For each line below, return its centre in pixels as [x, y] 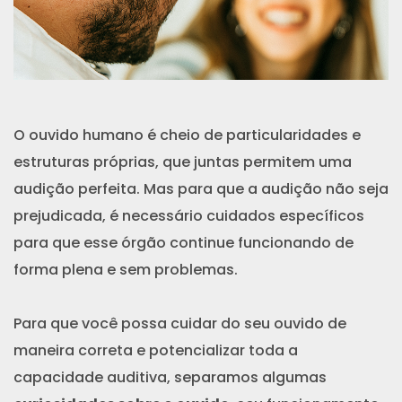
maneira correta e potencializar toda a [156, 350]
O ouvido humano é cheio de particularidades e [187, 135]
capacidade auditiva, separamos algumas [170, 377]
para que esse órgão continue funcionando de [184, 242]
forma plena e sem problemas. [126, 269]
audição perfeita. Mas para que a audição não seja [201, 188]
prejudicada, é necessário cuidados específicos [189, 215]
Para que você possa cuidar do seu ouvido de [180, 323]
